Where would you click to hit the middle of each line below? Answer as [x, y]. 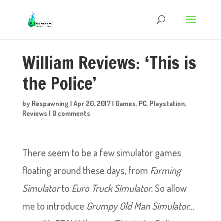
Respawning [50, 103]
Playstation [167, 103]
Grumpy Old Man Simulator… [140, 206]
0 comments [71, 113]
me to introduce [54, 206]
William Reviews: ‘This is [109, 63]
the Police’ [59, 83]
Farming [165, 170]
